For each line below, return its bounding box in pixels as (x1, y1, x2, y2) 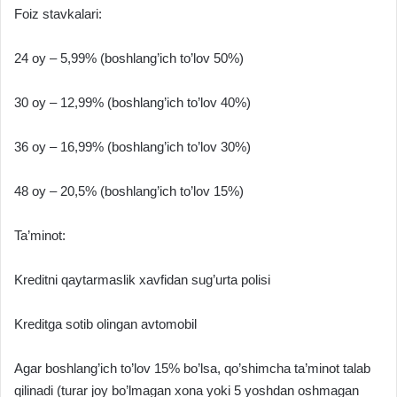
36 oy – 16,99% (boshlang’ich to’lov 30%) (14, 139, 251, 155)
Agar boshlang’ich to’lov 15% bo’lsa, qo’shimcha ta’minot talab (14, 361, 370, 377)
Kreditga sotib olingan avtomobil (14, 316, 197, 332)
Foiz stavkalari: (14, 6, 102, 22)
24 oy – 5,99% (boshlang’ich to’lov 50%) (14, 51, 244, 66)
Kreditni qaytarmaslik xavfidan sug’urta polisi (14, 272, 270, 288)
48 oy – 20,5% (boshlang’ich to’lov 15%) (14, 183, 244, 199)
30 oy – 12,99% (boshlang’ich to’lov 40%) (14, 95, 251, 111)
